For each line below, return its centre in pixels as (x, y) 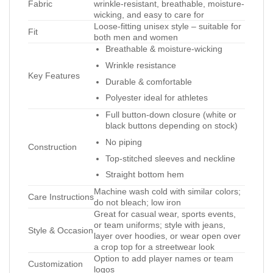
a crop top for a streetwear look (154, 247)
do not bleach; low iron (137, 203)
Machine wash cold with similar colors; (167, 192)
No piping (123, 142)
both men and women (136, 37)
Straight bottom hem (144, 175)
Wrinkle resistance (140, 65)
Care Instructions (61, 197)
